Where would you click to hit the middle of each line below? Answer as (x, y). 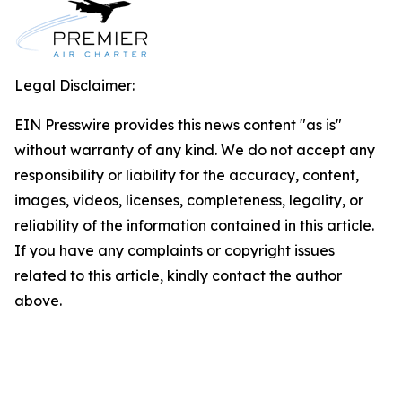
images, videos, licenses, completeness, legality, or (189, 200)
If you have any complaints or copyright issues (175, 250)
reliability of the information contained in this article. (194, 225)
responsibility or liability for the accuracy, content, (187, 175)
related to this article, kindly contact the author (178, 275)
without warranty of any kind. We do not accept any (195, 149)
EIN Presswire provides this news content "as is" (178, 124)
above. (38, 300)
